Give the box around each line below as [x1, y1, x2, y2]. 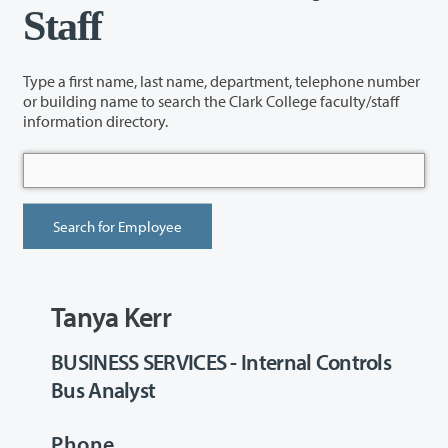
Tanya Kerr [51, 299, 171, 335]
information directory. [23, 110, 168, 131]
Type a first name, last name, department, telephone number [23, 70, 420, 91]
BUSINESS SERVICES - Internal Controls [51, 348, 392, 377]
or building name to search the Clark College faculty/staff [23, 90, 204, 111]
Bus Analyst [51, 376, 156, 405]
